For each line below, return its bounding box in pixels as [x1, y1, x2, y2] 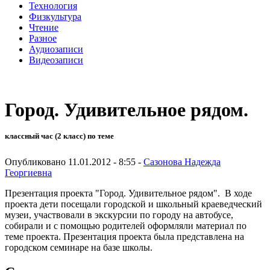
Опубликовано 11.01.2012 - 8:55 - [5, 156, 143, 167]
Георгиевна [5, 167, 52, 178]
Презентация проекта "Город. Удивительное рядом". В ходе [5, 187, 252, 198]
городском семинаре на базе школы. [5, 242, 152, 253]
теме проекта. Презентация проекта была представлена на [5, 231, 244, 242]
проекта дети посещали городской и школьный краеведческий [5, 198, 262, 209]
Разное [29, 33, 57, 43]
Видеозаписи [29, 54, 83, 65]
